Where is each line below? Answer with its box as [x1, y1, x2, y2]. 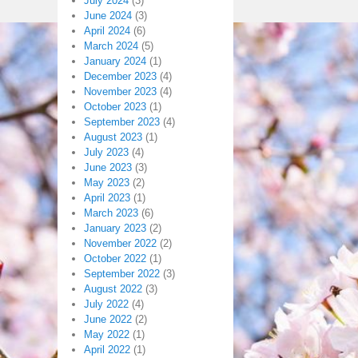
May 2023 [84, 177, 129, 189]
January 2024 [84, 55, 146, 68]
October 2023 [84, 101, 146, 113]
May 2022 [84, 328, 129, 341]
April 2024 [84, 25, 130, 38]
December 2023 [84, 70, 157, 83]
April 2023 [84, 192, 130, 205]
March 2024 [84, 40, 138, 53]
